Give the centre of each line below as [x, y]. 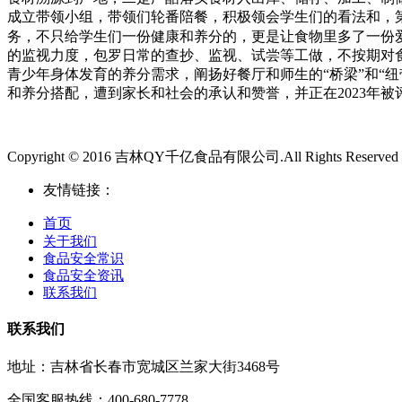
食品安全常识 [83, 258]
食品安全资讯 [83, 275]
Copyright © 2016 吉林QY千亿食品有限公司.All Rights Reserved [203, 156]
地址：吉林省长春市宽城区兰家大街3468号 [144, 367]
